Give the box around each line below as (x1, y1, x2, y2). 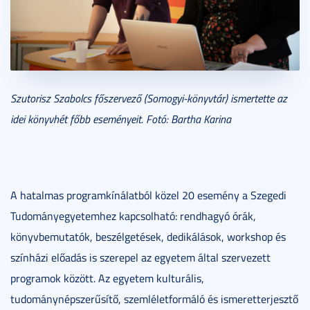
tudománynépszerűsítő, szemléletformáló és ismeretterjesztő (10, 291, 298, 307)
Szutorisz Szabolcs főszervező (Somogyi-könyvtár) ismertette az (10, 91, 287, 107)
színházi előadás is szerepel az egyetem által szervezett (10, 250, 271, 266)
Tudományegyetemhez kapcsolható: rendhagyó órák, (10, 208, 256, 224)
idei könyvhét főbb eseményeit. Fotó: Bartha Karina (10, 111, 231, 127)
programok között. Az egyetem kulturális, (10, 271, 204, 286)
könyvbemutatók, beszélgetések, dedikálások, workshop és (10, 229, 286, 245)
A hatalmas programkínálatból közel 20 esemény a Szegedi (10, 188, 286, 203)
